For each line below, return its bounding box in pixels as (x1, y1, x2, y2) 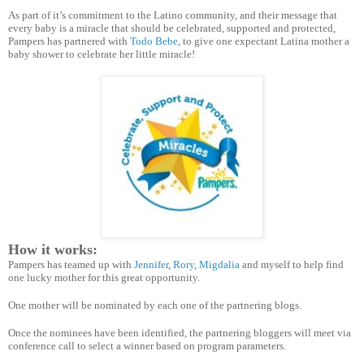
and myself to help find (240, 258, 344, 271)
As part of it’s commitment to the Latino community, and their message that (8, 8, 337, 21)
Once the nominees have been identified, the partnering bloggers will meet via (8, 326, 351, 339)
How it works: (8, 240, 97, 258)
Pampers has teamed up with (8, 258, 134, 271)
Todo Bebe (130, 34, 178, 47)
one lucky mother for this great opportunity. (8, 271, 202, 284)
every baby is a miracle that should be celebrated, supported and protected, (8, 21, 336, 34)
